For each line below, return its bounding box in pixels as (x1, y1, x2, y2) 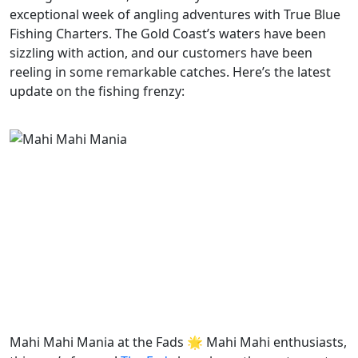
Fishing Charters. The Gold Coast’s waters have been (10, 24, 326, 42)
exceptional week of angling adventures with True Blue (10, 5, 340, 23)
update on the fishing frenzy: (10, 82, 185, 100)
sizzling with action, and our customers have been (10, 43, 312, 62)
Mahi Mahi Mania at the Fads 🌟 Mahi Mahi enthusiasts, (10, 332, 347, 351)
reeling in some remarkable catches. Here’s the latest (10, 62, 331, 81)
